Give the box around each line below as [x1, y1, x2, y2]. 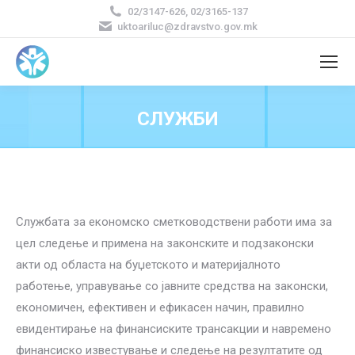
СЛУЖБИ [136, 108, 219, 130]
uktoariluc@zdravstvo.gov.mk [117, 21, 258, 32]
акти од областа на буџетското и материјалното [16, 258, 281, 272]
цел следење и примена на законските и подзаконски [16, 236, 314, 250]
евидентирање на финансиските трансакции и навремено [16, 322, 331, 336]
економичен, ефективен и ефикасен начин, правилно [16, 300, 304, 315]
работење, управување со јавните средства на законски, [16, 279, 328, 293]
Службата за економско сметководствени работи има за [16, 215, 332, 229]
